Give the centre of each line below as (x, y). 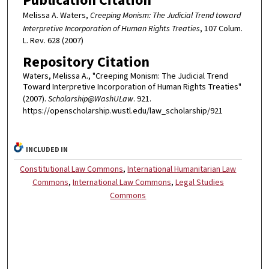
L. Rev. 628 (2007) (53, 41)
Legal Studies (199, 182)
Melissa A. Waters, (56, 15)
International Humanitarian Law (182, 169)
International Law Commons (122, 182)
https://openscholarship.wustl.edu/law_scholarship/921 (122, 111)
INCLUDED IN (47, 150)
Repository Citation (86, 62)
